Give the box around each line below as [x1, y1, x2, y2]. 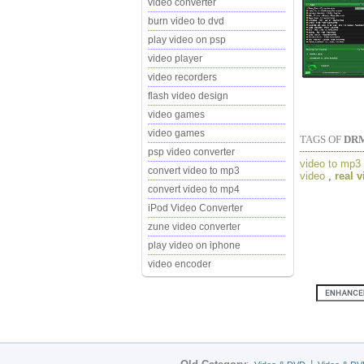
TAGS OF [300, 132, 344, 145]
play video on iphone [148, 240, 240, 251]
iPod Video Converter [148, 202, 243, 214]
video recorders [148, 71, 217, 83]
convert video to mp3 [148, 165, 240, 176]
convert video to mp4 [148, 184, 240, 195]
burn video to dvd [148, 15, 224, 27]
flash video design [148, 90, 228, 102]
